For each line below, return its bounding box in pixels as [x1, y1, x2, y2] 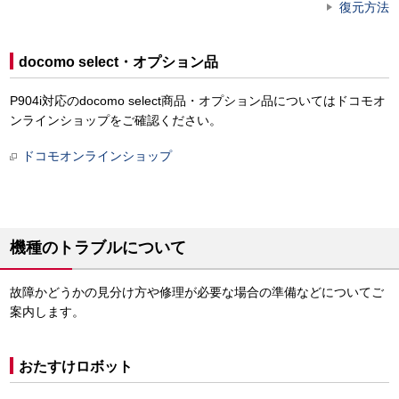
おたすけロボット [19, 359, 133, 375]
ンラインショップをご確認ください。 [10, 113, 222, 128]
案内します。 [10, 305, 85, 320]
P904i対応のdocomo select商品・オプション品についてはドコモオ [10, 94, 386, 109]
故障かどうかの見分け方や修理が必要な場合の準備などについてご [10, 285, 384, 300]
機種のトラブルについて [10, 239, 186, 257]
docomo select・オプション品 [19, 54, 218, 70]
